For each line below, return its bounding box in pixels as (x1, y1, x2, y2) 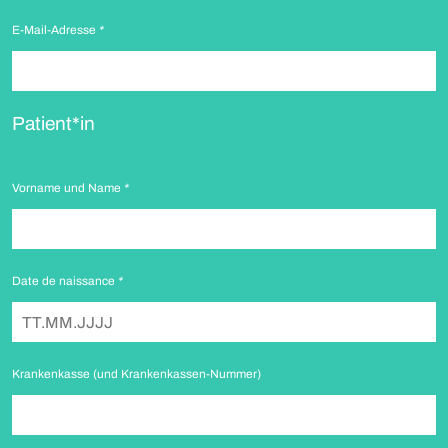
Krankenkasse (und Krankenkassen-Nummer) (12, 367, 261, 381)
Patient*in (12, 113, 95, 134)
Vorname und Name (12, 181, 124, 195)
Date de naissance (12, 274, 118, 288)
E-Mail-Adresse (12, 23, 99, 37)
